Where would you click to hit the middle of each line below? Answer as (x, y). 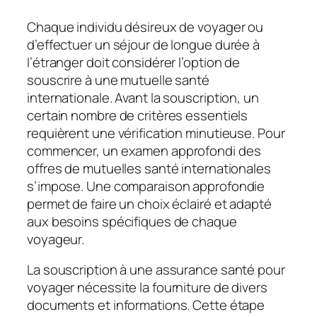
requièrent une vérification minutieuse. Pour (156, 133)
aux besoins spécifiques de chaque (132, 221)
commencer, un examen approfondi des (144, 150)
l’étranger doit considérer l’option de (134, 62)
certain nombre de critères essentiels (138, 115)
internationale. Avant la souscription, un (143, 97)
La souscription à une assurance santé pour (156, 270)
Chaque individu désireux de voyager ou (145, 27)
